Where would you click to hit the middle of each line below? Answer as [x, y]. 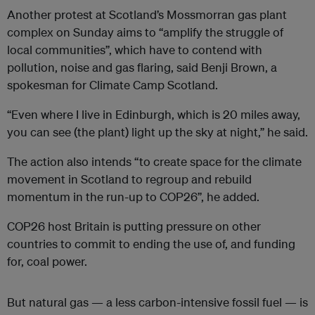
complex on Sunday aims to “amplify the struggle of [145, 32]
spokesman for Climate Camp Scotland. [112, 85]
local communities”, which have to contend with [135, 50]
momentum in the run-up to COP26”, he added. [133, 197]
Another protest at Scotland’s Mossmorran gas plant [147, 15]
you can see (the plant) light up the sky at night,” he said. [157, 132]
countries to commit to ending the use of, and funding [151, 244]
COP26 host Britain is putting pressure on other [134, 226]
